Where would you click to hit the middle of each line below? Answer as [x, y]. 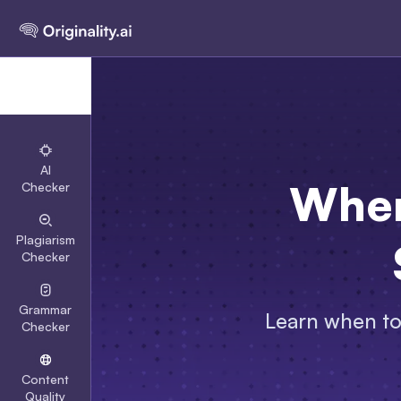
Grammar [45, 309]
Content [45, 379]
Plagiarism [45, 239]
